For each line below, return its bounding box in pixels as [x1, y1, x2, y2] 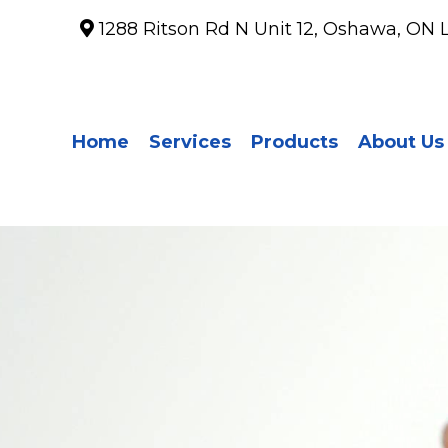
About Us [358, 130, 445, 153]
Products [251, 130, 339, 153]
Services [149, 130, 232, 153]
